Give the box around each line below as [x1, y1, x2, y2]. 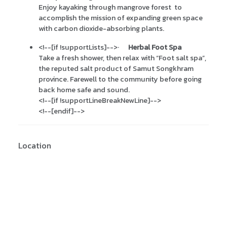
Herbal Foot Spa [128, 42, 181, 53]
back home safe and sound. [39, 84, 130, 96]
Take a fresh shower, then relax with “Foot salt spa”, [39, 52, 206, 64]
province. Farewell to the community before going [39, 73, 202, 85]
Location [18, 139, 51, 152]
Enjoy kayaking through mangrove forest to [39, 2, 182, 13]
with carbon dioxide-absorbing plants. [39, 23, 164, 34]
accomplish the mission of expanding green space [39, 12, 203, 24]
